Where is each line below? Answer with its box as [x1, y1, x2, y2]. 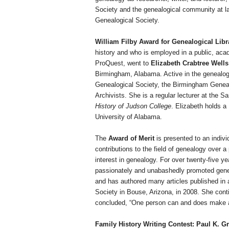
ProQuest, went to [95, 59, 151, 67]
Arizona [149, 188, 172, 196]
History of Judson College [95, 102, 171, 110]
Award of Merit [106, 134, 154, 143]
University [95, 113, 125, 121]
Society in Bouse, [95, 188, 149, 196]
